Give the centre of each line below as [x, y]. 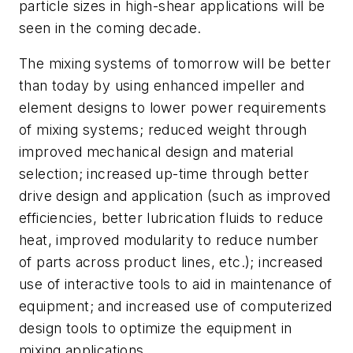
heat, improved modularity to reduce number [169, 240]
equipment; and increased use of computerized [176, 307]
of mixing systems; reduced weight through [163, 130]
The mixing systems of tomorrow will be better [175, 64]
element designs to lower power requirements [173, 108]
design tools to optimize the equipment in [156, 329]
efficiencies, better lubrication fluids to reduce [171, 218]
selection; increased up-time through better [164, 174]
